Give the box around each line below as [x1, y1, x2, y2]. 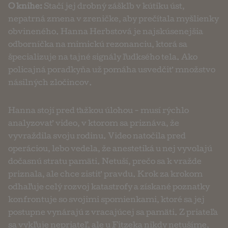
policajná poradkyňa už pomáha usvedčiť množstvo [8, 67, 215, 75]
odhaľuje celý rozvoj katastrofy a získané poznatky [8, 184, 210, 192]
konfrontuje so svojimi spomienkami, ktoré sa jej [8, 197, 205, 205]
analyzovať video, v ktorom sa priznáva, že [8, 121, 179, 128]
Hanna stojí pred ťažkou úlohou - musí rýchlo [8, 108, 189, 116]
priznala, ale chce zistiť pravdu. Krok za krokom [8, 172, 203, 179]
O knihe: [8, 4, 42, 11]
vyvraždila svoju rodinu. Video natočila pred [8, 133, 186, 141]
